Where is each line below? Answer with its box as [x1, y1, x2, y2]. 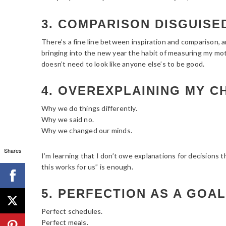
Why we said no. [41, 115, 94, 124]
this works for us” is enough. [41, 162, 133, 171]
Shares [4, 146, 22, 154]
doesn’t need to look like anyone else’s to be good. [41, 59, 205, 68]
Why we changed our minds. [41, 126, 132, 135]
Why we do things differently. [41, 103, 137, 112]
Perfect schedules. [41, 206, 103, 215]
